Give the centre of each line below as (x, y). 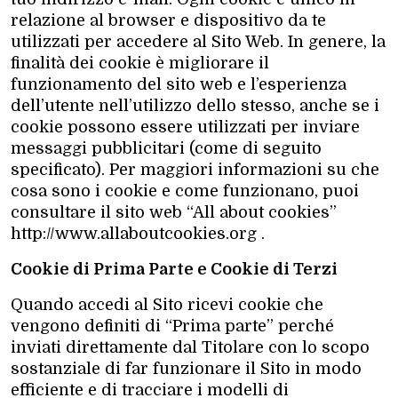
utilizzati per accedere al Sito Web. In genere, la (198, 41)
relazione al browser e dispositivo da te (168, 20)
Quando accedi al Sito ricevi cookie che (167, 304)
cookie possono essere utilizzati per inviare (185, 127)
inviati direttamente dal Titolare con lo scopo (190, 347)
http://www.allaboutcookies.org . (138, 233)
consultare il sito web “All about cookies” (174, 212)
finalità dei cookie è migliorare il (140, 63)
